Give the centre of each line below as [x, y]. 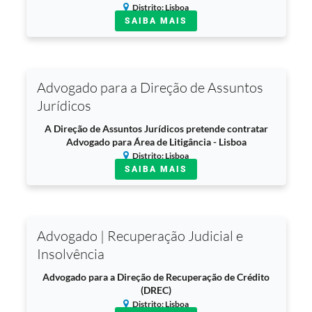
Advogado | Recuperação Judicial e [140, 236]
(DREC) [156, 290]
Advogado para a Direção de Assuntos [150, 87]
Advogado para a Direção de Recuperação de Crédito [156, 277]
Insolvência [70, 254]
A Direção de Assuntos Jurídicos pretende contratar [156, 128]
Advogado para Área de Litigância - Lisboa [156, 142]
